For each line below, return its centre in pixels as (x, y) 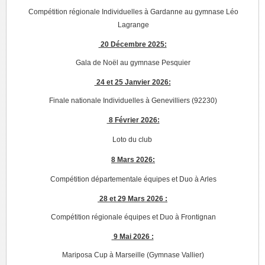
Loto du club (133, 139)
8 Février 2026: (133, 120)
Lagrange (133, 25)
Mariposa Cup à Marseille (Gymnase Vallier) (133, 255)
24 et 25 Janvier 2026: (132, 82)
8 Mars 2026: (133, 159)
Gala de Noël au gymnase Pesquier (133, 62)
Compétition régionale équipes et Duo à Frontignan (133, 217)
